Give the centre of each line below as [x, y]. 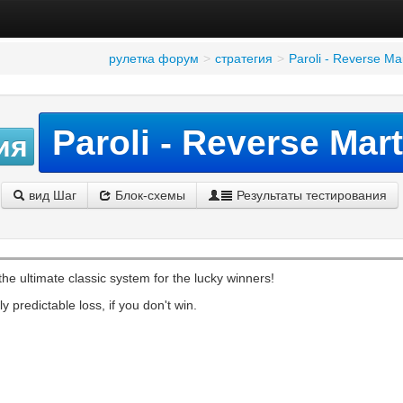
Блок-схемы [148, 195]
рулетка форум [153, 58]
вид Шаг [50, 195]
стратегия [243, 58]
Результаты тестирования [309, 195]
